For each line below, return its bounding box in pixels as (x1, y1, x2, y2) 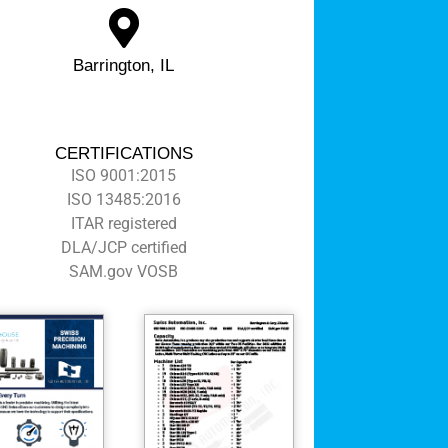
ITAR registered (70, 213, 177, 233)
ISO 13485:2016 (66, 189, 181, 209)
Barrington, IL (73, 55, 175, 75)
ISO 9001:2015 (71, 165, 177, 185)
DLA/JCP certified (60, 237, 187, 257)
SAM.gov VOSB (69, 261, 179, 281)
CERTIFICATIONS (54, 143, 193, 163)
